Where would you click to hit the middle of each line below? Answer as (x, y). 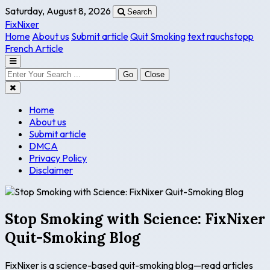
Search (140, 12)
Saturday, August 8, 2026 (58, 11)
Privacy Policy (58, 158)
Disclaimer (51, 170)
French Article (34, 48)
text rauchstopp (221, 36)
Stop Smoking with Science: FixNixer (135, 219)
